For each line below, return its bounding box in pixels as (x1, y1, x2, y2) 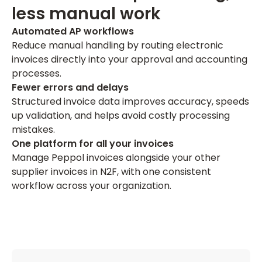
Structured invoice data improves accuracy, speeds (12, 95, 249, 108)
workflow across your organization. (12, 179, 171, 192)
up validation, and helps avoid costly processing (12, 109, 230, 122)
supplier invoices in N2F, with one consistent (12, 165, 211, 178)
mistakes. (12, 123, 55, 136)
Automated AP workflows (12, 25, 134, 38)
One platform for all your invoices (12, 137, 174, 150)
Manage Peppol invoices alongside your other (12, 151, 220, 164)
